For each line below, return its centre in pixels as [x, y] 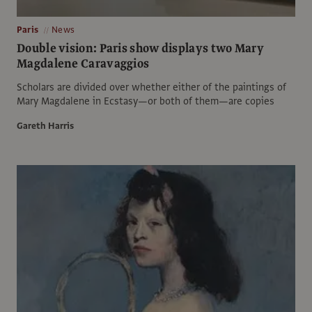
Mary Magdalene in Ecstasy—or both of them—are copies [146, 101]
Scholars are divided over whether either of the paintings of [151, 87]
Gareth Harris [45, 126]
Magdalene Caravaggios [83, 63]
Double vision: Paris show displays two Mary [140, 48]
